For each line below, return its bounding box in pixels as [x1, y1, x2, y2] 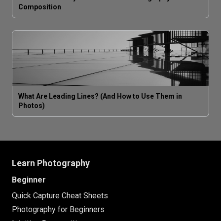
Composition [18, 2, 61, 11]
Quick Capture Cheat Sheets [12, 190, 108, 200]
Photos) [18, 101, 45, 110]
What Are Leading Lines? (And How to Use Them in [18, 92, 182, 100]
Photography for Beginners [12, 204, 105, 214]
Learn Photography [12, 157, 90, 168]
